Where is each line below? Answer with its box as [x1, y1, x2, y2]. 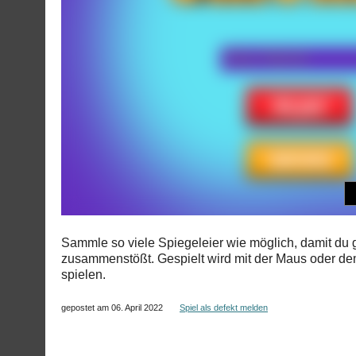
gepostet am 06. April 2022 [61, 303, 180, 312]
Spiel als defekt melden [180, 303, 268, 312]
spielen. [61, 268, 106, 281]
